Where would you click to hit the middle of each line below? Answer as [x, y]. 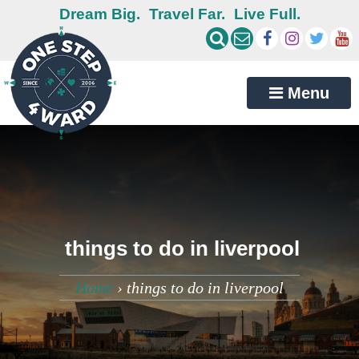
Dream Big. [99, 14]
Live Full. [267, 14]
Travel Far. [187, 14]
